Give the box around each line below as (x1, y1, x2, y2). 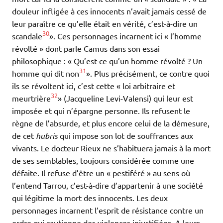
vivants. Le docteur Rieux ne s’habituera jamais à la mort (12, 142, 211, 153)
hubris (34, 130, 60, 141)
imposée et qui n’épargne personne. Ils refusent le (12, 105, 190, 115)
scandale (12, 30, 42, 41)
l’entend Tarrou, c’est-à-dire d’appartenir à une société (12, 180, 203, 190)
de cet (12, 130, 34, 140)
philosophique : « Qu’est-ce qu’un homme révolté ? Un (12, 55, 203, 66)
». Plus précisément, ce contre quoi (86, 68, 210, 78)
